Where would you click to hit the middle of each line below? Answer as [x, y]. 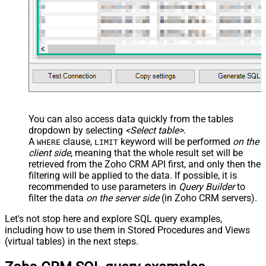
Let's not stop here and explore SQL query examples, [113, 219]
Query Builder [207, 187]
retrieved [46, 164]
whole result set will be [196, 153]
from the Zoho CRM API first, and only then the [162, 164]
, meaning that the [110, 153]
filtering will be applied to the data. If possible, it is [133, 176]
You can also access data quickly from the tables [131, 119]
